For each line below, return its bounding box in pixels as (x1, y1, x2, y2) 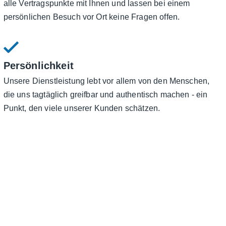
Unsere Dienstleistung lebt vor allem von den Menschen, (3, 77, 210, 86)
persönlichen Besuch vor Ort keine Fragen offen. (3, 13, 180, 22)
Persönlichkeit (3, 60, 74, 72)
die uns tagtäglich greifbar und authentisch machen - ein (3, 90, 208, 99)
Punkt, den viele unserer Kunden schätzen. (3, 104, 160, 113)
